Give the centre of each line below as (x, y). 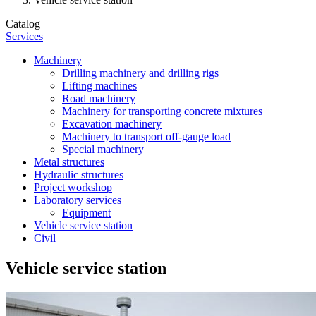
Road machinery (99, 98)
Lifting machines (99, 85)
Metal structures (69, 162)
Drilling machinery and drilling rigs (140, 73)
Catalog (23, 23)
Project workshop (73, 187)
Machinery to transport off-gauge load (146, 136)
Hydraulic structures (79, 174)
